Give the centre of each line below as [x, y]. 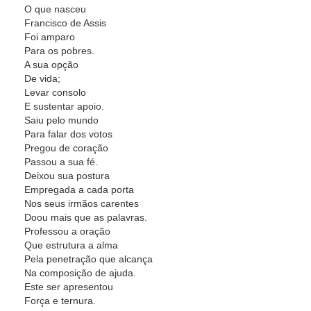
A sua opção [51, 65]
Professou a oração [67, 231]
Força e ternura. [60, 301]
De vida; [42, 78]
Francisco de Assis [65, 23]
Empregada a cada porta [79, 190]
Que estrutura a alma [71, 245]
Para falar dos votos [68, 134]
